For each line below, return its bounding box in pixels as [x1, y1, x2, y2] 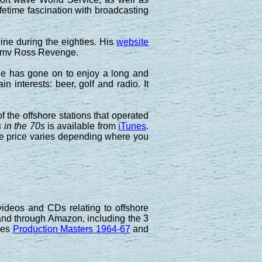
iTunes [118, 120, 147, 131]
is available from [44, 120, 119, 131]
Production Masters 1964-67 [12, 223, 130, 234]
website [116, 36, 149, 47]
